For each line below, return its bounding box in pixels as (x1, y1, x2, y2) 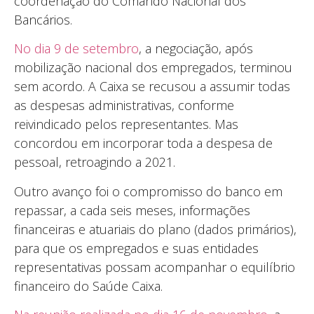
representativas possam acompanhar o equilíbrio (14, 258, 295, 275)
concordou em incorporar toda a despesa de (14, 135, 273, 152)
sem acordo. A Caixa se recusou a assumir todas (14, 78, 290, 95)
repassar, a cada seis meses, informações (14, 201, 250, 219)
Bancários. (14, 11, 76, 28)
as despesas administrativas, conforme (14, 97, 234, 114)
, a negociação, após (139, 40, 253, 57)
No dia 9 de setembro (14, 40, 139, 57)
